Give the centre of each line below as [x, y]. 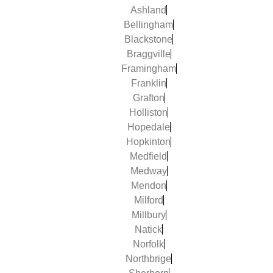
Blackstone [148, 39]
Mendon [148, 185]
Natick [148, 229]
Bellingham [148, 24]
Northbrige [148, 258]
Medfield [148, 156]
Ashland [148, 10]
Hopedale [148, 127]
